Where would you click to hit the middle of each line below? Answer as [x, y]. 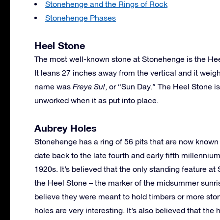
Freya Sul [89, 86]
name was [54, 86]
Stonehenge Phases [81, 17]
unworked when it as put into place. [96, 100]
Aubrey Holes [66, 127]
